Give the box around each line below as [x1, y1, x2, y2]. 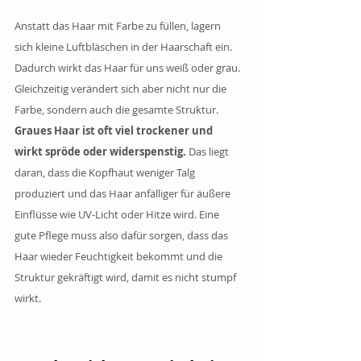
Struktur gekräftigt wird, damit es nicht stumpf [15, 269, 239, 284]
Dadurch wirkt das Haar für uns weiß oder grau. [15, 60, 243, 75]
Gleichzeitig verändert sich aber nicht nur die [15, 81, 229, 96]
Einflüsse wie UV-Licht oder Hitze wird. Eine [15, 206, 222, 222]
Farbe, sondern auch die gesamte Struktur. [15, 102, 218, 117]
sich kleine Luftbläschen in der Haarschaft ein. [15, 39, 234, 54]
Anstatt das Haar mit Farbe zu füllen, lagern [15, 18, 223, 33]
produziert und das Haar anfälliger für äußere [15, 185, 233, 201]
